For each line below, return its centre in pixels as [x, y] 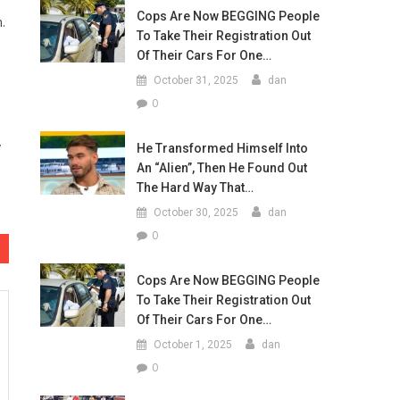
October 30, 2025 [196, 212]
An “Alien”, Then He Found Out [221, 168]
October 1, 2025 [192, 345]
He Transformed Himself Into [222, 148]
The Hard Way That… [195, 187]
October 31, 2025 [196, 80]
